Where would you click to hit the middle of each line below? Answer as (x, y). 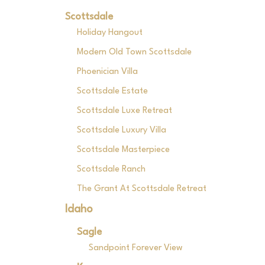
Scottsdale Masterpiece (123, 150)
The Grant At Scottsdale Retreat (141, 189)
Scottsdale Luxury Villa (121, 130)
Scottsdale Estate (112, 91)
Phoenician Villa (107, 72)
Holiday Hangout (109, 33)
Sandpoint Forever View (135, 248)
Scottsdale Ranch (111, 169)
